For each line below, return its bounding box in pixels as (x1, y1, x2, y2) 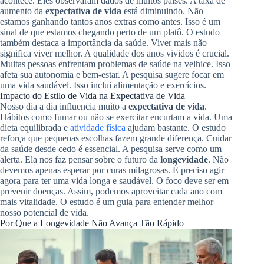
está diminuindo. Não (121, 5, 203, 16)
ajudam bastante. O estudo (126, 122, 226, 133)
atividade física (70, 122, 126, 133)
